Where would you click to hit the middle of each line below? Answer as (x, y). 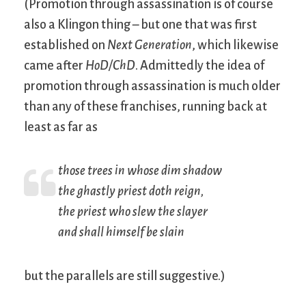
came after (55, 65)
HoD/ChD (110, 65)
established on (66, 45)
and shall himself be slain (121, 232)
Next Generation (150, 45)
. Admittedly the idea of (200, 65)
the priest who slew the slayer (133, 211)
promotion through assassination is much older (152, 86)
